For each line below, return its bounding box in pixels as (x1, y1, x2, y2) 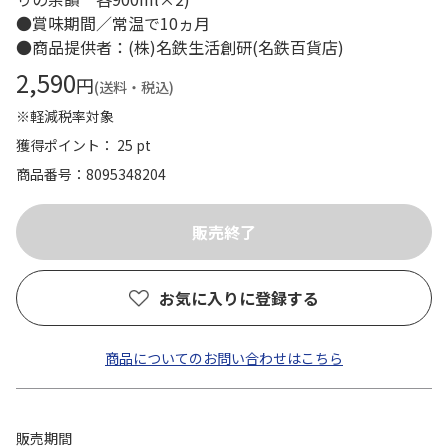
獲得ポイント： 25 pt (16, 135, 151, 155)
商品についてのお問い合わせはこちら (105, 348, 343, 368)
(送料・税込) (94, 77, 174, 97)
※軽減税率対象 (16, 106, 114, 126)
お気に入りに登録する (159, 286, 319, 310)
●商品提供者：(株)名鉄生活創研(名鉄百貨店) (16, 35, 344, 59)
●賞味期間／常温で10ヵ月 (16, 11, 226, 35)
